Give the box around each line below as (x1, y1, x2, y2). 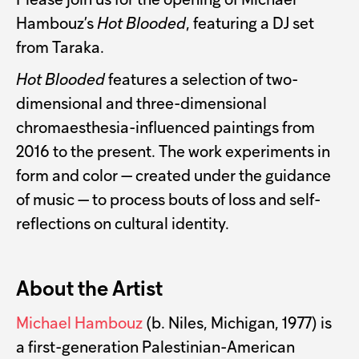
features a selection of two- (105, 73, 298, 88)
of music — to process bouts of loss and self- (16, 193, 321, 208)
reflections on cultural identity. (16, 217, 229, 232)
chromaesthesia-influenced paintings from (16, 121, 315, 136)
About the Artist (16, 280, 163, 300)
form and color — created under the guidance (16, 169, 331, 184)
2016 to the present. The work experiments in (16, 145, 330, 160)
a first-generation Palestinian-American (16, 341, 295, 356)
